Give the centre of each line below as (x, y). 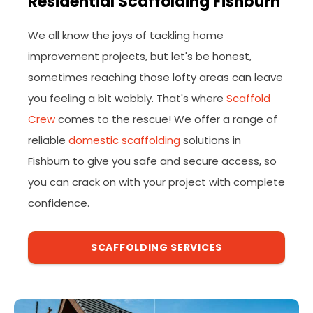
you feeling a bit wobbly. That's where (127, 98)
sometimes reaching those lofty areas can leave (155, 77)
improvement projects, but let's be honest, (140, 56)
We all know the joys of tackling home (126, 35)
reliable (48, 140)
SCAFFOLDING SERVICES (156, 247)
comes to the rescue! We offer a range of (166, 119)
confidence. (59, 203)
